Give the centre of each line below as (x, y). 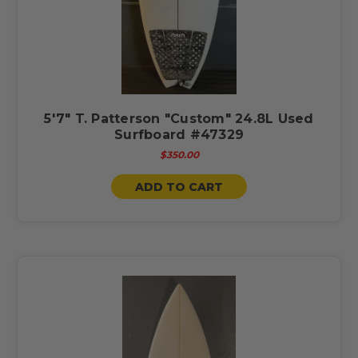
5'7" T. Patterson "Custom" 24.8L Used (179, 118)
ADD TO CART (179, 187)
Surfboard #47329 (179, 134)
